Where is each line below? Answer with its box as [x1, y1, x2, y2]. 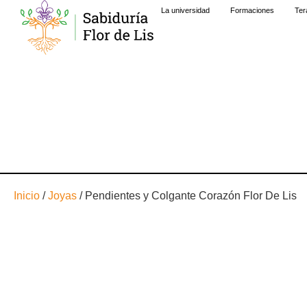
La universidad [161, 6, 210, 14]
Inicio [14, 190, 40, 202]
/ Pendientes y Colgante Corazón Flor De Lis [77, 190, 297, 202]
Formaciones [230, 6, 274, 14]
